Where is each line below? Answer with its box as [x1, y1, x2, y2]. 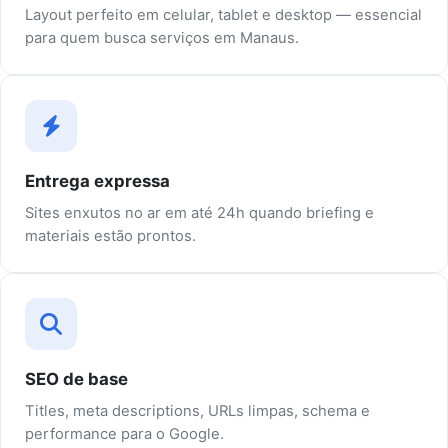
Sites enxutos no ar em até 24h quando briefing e [25, 204, 374, 223]
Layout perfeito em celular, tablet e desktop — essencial [25, 6, 422, 25]
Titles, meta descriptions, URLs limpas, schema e [25, 402, 370, 421]
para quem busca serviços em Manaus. [25, 29, 299, 48]
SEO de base [25, 369, 128, 390]
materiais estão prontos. [25, 227, 196, 246]
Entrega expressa [25, 171, 170, 192]
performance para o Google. [25, 425, 224, 444]
